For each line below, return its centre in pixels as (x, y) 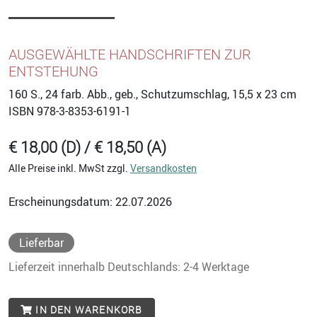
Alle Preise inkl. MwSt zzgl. (69, 168)
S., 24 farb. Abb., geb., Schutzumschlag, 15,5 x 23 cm (162, 94)
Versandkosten (163, 168)
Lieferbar (41, 243)
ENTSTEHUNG (53, 72)
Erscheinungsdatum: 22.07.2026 (90, 202)
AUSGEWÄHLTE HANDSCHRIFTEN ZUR (130, 55)
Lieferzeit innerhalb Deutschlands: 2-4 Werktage (129, 267)
